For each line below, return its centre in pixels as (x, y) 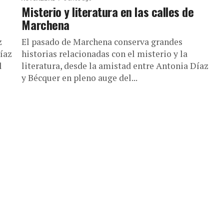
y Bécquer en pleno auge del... (80, 77)
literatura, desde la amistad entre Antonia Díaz (115, 65)
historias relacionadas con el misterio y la (105, 53)
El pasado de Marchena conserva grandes (102, 41)
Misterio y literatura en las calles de (108, 11)
